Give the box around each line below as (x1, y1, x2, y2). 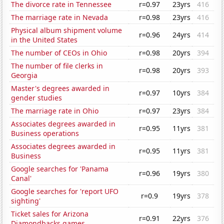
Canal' (11, 173, 32, 183)
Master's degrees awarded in (11, 83, 110, 93)
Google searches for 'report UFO (11, 186, 119, 196)
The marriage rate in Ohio (11, 106, 99, 116)
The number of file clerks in (11, 61, 103, 71)
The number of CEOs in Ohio (11, 48, 107, 58)
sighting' (11, 196, 41, 206)
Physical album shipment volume (11, 25, 122, 35)
